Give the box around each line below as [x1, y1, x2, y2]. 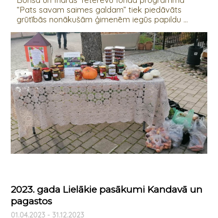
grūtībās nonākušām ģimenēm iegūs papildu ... [16, 14, 188, 25]
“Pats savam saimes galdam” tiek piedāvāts [16, 4, 182, 15]
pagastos [10, 196, 52, 207]
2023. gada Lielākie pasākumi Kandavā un [10, 184, 202, 196]
